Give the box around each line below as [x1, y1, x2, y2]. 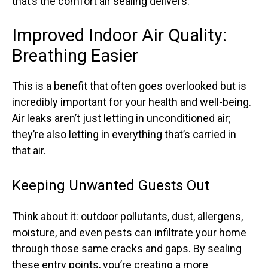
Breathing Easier [12, 45, 138, 66]
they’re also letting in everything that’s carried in [12, 128, 236, 141]
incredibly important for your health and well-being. [12, 96, 251, 108]
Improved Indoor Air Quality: [12, 25, 227, 45]
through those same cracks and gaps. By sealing [12, 242, 242, 255]
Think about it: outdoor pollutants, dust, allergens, [12, 210, 243, 223]
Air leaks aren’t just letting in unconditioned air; [12, 112, 231, 124]
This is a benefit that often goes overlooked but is [12, 80, 246, 92]
